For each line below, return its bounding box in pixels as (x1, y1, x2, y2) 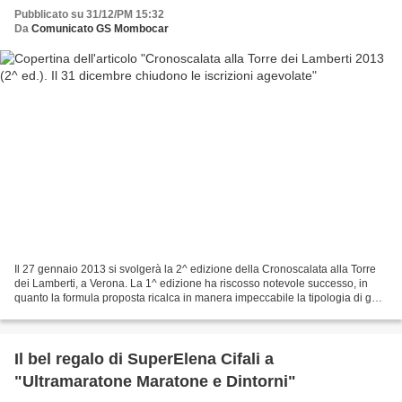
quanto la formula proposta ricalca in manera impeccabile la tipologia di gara (14, 291, 388, 304)
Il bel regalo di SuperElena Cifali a (14, 349, 274, 368)
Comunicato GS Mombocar (31, 22, 169, 36)
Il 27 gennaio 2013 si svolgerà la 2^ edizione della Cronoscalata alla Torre (14, 262, 376, 275)
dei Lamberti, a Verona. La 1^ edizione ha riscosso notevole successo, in (14, 276, 368, 290)
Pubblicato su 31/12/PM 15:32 (14, 8, 164, 22)
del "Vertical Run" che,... (14, 305, 130, 319)
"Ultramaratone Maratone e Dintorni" (14, 371, 296, 390)
